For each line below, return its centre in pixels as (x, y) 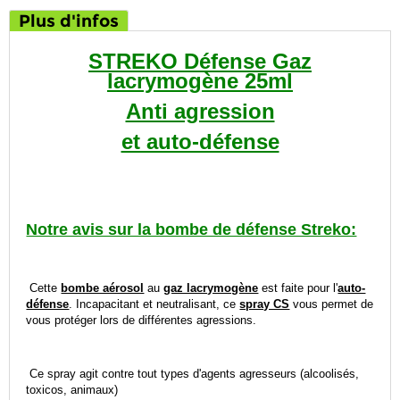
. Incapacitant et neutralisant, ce (154, 304)
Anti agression (200, 112)
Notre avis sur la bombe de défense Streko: (192, 230)
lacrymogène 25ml (200, 81)
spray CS (265, 304)
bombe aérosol (103, 288)
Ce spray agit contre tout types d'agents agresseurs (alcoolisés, (193, 374)
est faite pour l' (298, 288)
